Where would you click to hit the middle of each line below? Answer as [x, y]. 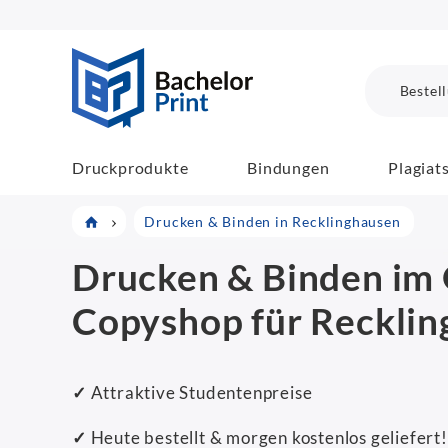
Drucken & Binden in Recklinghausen [272, 221]
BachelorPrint [305, 58]
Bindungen [288, 167]
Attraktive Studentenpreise [199, 393]
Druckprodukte [130, 167]
